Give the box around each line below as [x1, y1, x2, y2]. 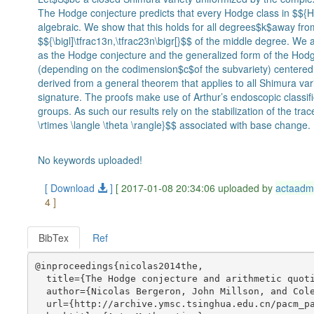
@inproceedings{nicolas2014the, [34, 260, 203, 271]
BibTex [39, 231, 69, 245]
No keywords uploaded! [38, 153, 143, 167]
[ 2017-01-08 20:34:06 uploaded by [116, 181, 276, 195]
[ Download [45, 181, 98, 195]
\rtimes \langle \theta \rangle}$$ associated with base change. [38, 118, 311, 132]
